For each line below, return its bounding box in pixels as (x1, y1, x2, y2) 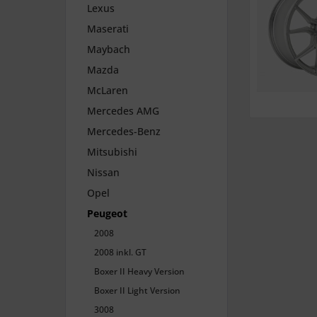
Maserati (87, 22, 129, 36)
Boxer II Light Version (94, 284, 180, 297)
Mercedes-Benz (87, 125, 161, 139)
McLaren (87, 83, 128, 98)
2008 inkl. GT (94, 246, 146, 259)
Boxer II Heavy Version (94, 265, 185, 278)
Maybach (87, 42, 130, 57)
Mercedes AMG (87, 104, 159, 118)
